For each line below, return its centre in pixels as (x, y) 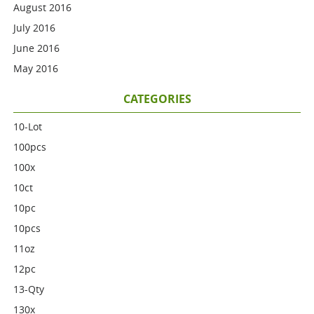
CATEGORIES (157, 99)
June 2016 (37, 48)
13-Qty (29, 289)
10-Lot (28, 127)
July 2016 (35, 28)
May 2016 (36, 68)
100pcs (30, 147)
